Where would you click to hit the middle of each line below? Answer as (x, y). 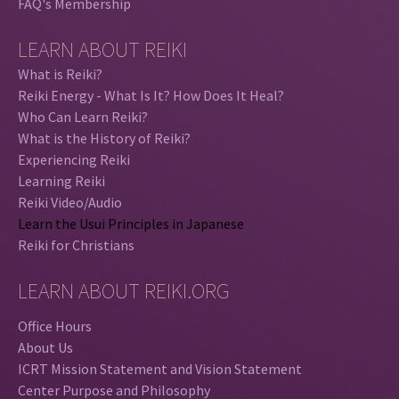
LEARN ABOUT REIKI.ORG (124, 290)
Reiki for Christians (76, 244)
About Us (45, 347)
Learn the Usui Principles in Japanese (131, 223)
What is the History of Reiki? (104, 138)
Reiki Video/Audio (70, 202)
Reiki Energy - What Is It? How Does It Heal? (151, 95)
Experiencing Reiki (74, 159)
